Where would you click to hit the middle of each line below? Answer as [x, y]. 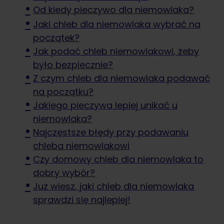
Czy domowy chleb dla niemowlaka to [118, 159]
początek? [56, 38]
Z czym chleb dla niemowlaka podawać [122, 78]
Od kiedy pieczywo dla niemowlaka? [114, 10]
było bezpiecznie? [73, 65]
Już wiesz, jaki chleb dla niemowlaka [114, 186]
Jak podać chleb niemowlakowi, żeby [116, 51]
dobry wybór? [64, 173]
